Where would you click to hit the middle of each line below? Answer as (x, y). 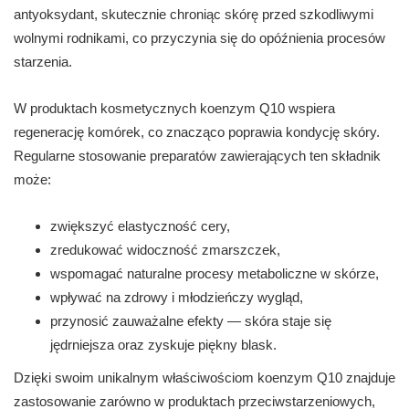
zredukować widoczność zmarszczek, (165, 250)
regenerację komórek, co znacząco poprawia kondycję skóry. (197, 132)
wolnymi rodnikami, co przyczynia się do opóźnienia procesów (199, 38)
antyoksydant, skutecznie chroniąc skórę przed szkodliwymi (194, 15)
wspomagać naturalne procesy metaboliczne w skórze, (215, 274)
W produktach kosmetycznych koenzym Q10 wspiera (174, 109)
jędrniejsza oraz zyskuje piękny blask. (163, 345)
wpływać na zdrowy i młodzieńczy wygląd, (177, 298)
